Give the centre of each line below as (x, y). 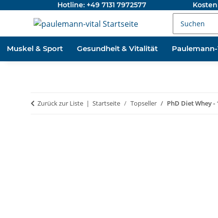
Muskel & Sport (35, 49)
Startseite (106, 103)
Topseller (144, 103)
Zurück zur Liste (60, 103)
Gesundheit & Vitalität (118, 49)
